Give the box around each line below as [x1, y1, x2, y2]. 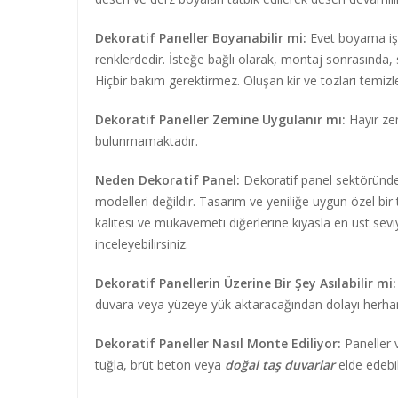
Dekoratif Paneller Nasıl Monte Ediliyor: [95, 335, 341, 352]
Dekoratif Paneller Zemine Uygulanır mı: [95, 111, 346, 128]
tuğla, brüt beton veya [95, 356, 225, 373]
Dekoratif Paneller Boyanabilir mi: [95, 29, 306, 46]
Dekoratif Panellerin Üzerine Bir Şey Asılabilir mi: [95, 275, 396, 291]
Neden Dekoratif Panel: [95, 171, 240, 188]
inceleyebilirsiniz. [95, 235, 188, 252]
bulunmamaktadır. [95, 132, 198, 149]
